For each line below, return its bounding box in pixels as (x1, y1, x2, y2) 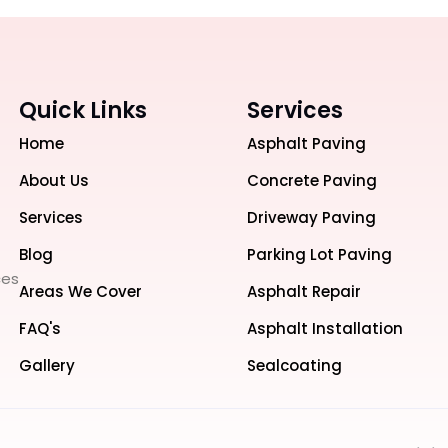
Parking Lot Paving (247, 244, 393, 265)
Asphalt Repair (247, 281, 362, 302)
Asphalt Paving (247, 133, 367, 154)
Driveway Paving (247, 207, 377, 228)
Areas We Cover (19, 281, 143, 302)
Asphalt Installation (247, 318, 404, 339)
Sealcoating (247, 355, 343, 376)
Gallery (19, 355, 76, 376)
